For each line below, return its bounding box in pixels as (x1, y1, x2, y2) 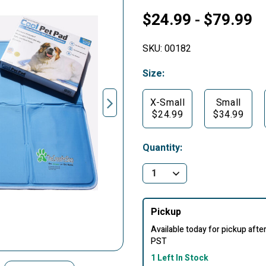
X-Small (150, 96, 185, 110)
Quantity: (142, 141, 182, 156)
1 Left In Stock (151, 252, 208, 265)
